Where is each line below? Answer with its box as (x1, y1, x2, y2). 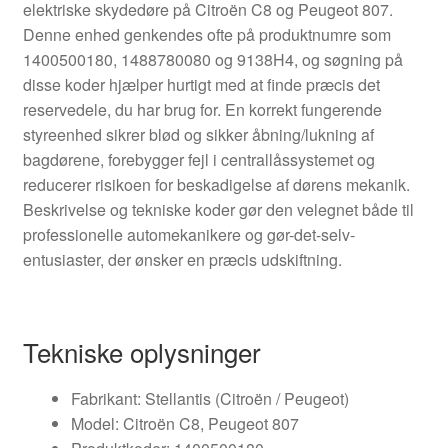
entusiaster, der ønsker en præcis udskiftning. (22, 247, 342, 271)
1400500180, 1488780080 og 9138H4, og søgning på (22, 47, 403, 71)
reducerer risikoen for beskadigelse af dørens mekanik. (22, 172, 410, 196)
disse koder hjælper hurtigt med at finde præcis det (22, 72, 380, 96)
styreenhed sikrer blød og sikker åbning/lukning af (22, 122, 374, 146)
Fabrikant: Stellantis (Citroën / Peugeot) (70, 386, 349, 410)
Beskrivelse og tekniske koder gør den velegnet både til (22, 197, 414, 221)
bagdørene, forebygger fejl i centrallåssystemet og (22, 147, 375, 171)
